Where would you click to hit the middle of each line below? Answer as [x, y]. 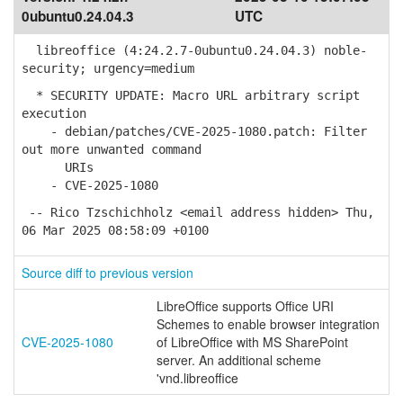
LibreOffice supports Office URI [245, 306]
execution [54, 113]
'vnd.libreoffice [197, 378]
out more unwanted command [112, 149]
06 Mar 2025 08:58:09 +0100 [115, 230]
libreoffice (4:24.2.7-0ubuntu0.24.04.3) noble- [194, 50]
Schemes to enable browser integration [268, 324]
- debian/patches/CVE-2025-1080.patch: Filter [194, 131]
